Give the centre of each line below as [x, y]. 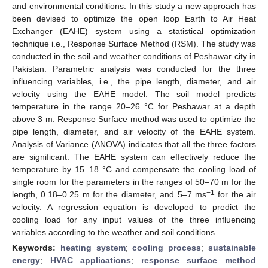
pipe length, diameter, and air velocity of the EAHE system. [134, 131]
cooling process [167, 247]
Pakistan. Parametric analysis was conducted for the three [134, 68]
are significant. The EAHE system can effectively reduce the [134, 156]
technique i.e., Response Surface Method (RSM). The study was [134, 43]
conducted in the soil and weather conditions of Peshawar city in [134, 56]
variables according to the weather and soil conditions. [115, 232]
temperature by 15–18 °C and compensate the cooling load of [134, 169]
